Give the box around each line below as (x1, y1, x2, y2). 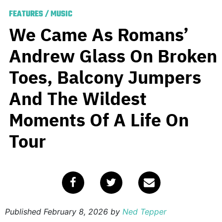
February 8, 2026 (44, 207, 108, 217)
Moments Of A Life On (9, 108, 189, 132)
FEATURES (9, 8, 43, 21)
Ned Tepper (122, 207, 166, 217)
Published (5, 207, 44, 217)
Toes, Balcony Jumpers (9, 65, 201, 89)
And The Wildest (9, 87, 147, 111)
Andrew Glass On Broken (9, 44, 217, 68)
